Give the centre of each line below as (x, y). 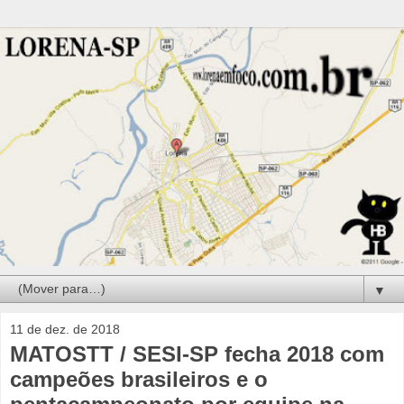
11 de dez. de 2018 (65, 330)
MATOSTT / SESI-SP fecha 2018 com (197, 354)
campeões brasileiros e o (139, 380)
